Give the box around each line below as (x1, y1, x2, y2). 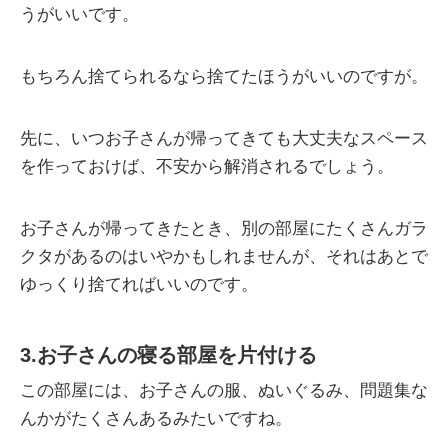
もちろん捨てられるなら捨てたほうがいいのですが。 (20, 67, 428, 87)
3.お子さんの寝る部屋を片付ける (20, 344, 317, 367)
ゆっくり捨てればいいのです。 (20, 275, 258, 295)
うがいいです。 (20, 5, 139, 25)
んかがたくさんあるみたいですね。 (20, 409, 292, 429)
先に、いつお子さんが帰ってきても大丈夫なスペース (20, 129, 428, 149)
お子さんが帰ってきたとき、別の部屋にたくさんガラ (20, 219, 428, 239)
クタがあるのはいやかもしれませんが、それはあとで (20, 247, 428, 267)
